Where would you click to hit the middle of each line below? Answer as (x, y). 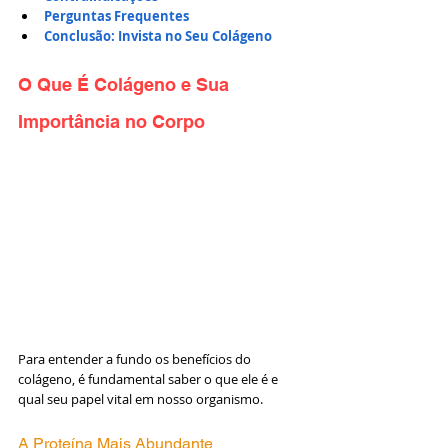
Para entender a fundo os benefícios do (136, 359)
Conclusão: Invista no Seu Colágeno (158, 36)
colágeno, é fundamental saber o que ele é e (149, 379)
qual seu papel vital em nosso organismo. (140, 399)
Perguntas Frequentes (116, 16)
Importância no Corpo (111, 121)
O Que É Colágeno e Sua (126, 84)
